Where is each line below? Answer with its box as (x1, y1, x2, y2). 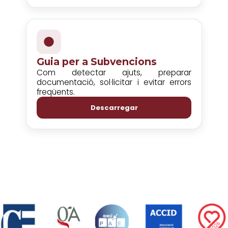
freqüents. (37, 87, 75, 97)
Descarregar (90, 103, 138, 112)
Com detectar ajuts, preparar (37, 67, 191, 78)
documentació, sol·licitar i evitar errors (37, 77, 191, 88)
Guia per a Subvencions (37, 55, 157, 68)
